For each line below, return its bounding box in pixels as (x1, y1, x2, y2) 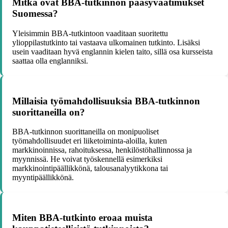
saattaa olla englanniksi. (12, 56, 88, 65)
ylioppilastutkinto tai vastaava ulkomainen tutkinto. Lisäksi (12, 38, 200, 47)
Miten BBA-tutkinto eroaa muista (12, 212, 153, 223)
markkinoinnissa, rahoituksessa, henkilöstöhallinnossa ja (12, 146, 192, 155)
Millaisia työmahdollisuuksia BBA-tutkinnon (12, 95, 200, 106)
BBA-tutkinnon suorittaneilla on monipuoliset (12, 127, 159, 136)
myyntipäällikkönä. (12, 173, 74, 182)
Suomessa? (12, 8, 58, 19)
